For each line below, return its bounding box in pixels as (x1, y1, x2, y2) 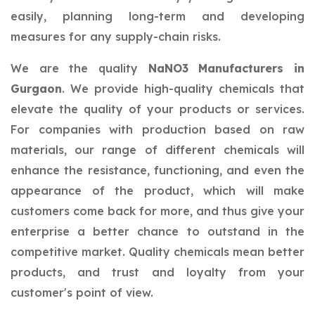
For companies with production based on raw (11, 122, 304, 136)
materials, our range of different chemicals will (11, 143, 304, 157)
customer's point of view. (11, 285, 153, 300)
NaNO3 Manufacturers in (148, 61, 305, 75)
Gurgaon (11, 82, 62, 96)
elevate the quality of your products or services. (11, 102, 304, 116)
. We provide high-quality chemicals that (62, 82, 304, 96)
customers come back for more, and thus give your (11, 204, 304, 218)
